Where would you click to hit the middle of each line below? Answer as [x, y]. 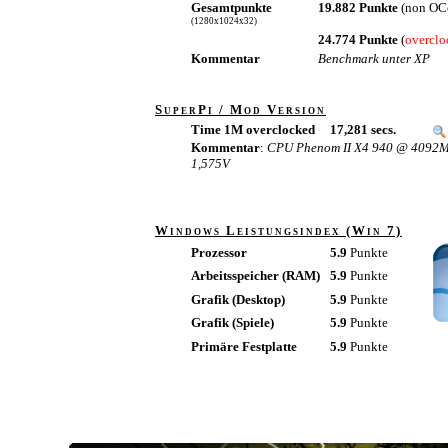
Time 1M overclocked [253, 129]
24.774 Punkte [359, 40]
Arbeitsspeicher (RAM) [255, 275]
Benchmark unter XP [374, 58]
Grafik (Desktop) [238, 299]
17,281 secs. [363, 129]
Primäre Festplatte [244, 346]
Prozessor [219, 252]
